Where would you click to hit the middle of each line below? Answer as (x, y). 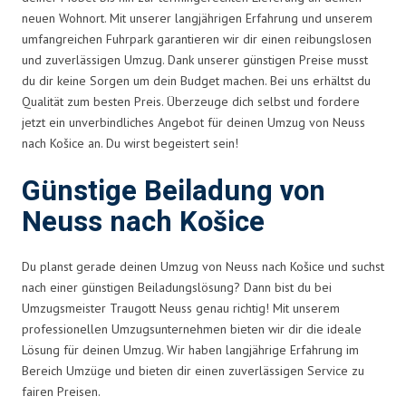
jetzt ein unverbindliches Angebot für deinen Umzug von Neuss (193, 122)
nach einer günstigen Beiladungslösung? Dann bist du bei (177, 287)
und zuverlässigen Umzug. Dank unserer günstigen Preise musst (195, 59)
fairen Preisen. (61, 391)
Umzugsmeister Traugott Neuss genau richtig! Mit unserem (181, 308)
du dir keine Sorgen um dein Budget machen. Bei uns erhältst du (196, 80)
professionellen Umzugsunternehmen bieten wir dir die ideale (192, 329)
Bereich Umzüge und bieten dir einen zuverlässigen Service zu (193, 370)
